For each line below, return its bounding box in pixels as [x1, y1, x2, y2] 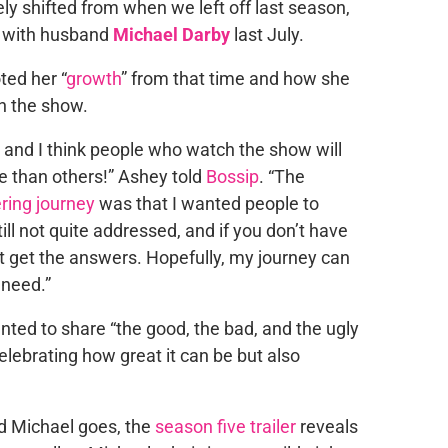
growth [65, 68, 121, 89]
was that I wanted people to [94, 193, 319, 214]
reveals [295, 416, 358, 437]
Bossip [205, 166, 259, 187]
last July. [233, 24, 304, 45]
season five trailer [154, 416, 296, 437]
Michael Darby [112, 24, 230, 45]
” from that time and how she [120, 68, 350, 89]
